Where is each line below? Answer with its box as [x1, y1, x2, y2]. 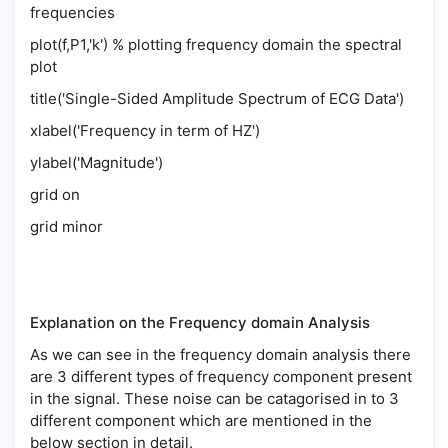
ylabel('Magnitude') [30, 153, 163, 172]
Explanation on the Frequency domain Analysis [30, 313, 370, 332]
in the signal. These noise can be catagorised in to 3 [30, 389, 399, 408]
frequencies [30, 3, 115, 22]
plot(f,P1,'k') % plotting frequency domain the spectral [30, 35, 402, 54]
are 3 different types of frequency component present [30, 367, 412, 386]
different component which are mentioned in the [30, 411, 372, 430]
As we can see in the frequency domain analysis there [30, 345, 411, 364]
